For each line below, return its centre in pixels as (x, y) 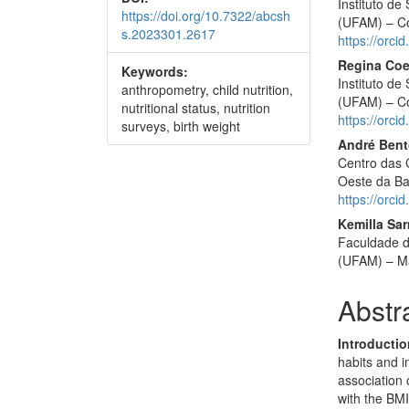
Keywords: (155, 71)
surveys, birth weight (181, 126)
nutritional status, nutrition (196, 108)
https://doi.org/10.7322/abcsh (206, 16)
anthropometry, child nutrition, (207, 89)
